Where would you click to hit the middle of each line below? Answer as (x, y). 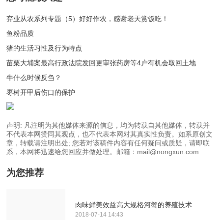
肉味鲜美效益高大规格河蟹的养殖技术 (134, 205)
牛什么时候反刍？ (34, 77)
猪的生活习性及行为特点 (44, 48)
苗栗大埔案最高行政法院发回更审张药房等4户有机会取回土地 (101, 63)
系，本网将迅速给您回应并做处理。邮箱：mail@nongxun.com (103, 151)
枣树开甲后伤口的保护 (41, 92)
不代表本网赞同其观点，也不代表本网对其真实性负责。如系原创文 (110, 134)
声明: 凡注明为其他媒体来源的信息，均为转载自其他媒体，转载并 (108, 125)
